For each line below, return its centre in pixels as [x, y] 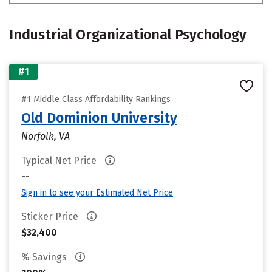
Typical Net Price [60, 161]
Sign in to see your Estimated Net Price [97, 193]
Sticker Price [51, 216]
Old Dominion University [99, 118]
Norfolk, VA [46, 136]
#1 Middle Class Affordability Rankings [96, 99]
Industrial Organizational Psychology [128, 35]
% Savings [45, 257]
